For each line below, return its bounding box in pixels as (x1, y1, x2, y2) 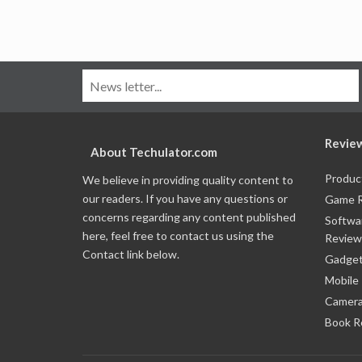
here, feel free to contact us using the (82, 229, 274, 243)
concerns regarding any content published (82, 210, 296, 225)
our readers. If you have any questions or (82, 192, 288, 206)
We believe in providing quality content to (82, 173, 293, 187)
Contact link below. (82, 247, 179, 262)
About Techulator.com (90, 145, 217, 160)
